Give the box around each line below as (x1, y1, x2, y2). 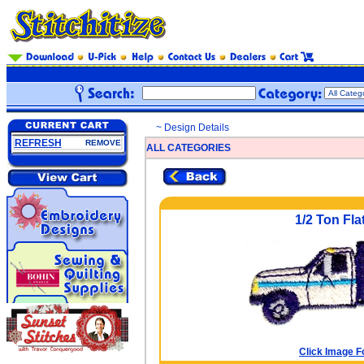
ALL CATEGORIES (146, 142, 231, 154)
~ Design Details (156, 122, 229, 133)
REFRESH (14, 137, 62, 149)
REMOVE (84, 138, 121, 147)
